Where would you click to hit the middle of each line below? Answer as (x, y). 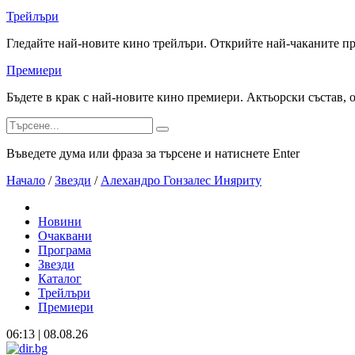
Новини (60, 221)
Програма (65, 250)
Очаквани (65, 236)
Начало (26, 180)
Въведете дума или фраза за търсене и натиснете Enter (153, 153)
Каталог (60, 279)
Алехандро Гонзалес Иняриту (181, 180)
